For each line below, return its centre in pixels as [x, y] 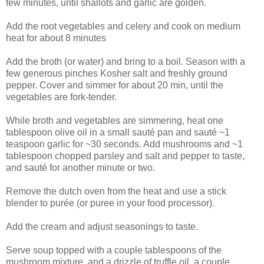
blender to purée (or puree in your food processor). [110, 203]
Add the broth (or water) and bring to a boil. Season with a [126, 61]
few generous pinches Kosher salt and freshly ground [117, 73]
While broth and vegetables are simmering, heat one [115, 120]
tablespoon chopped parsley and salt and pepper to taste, [125, 156]
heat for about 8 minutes [56, 38]
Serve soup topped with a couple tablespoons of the [114, 250]
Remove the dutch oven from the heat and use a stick [116, 191]
